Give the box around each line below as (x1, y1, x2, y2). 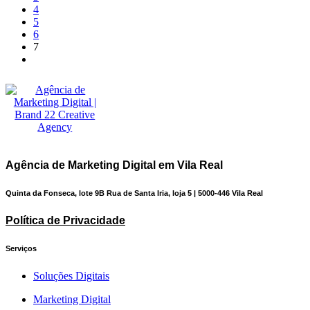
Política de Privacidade (6, 214, 125, 226)
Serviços (6, 244, 37, 253)
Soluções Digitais (33, 269, 109, 282)
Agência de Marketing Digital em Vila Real (6, 158, 223, 171)
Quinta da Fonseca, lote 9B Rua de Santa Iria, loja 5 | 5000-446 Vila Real (6, 188, 263, 197)
